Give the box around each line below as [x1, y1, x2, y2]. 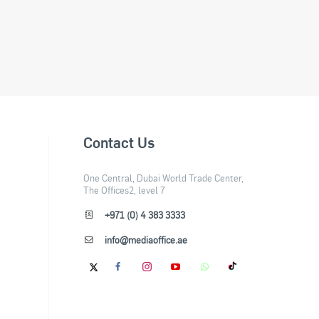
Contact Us [83, 133, 155, 152]
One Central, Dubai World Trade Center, [83, 172, 244, 184]
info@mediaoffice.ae [105, 233, 188, 246]
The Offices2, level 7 [83, 184, 166, 197]
